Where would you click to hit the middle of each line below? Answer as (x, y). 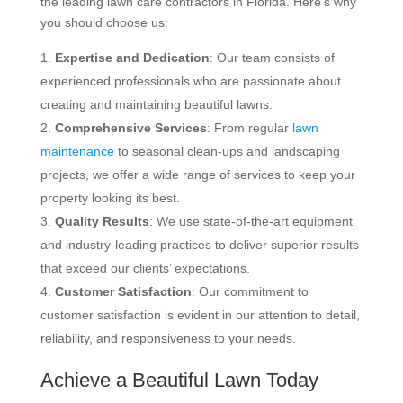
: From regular (249, 127)
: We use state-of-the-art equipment (251, 221)
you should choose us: (104, 22)
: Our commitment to (250, 291)
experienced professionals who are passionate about (190, 81)
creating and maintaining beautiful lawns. (156, 104)
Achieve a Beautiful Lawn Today (179, 380)
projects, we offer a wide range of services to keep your (197, 174)
